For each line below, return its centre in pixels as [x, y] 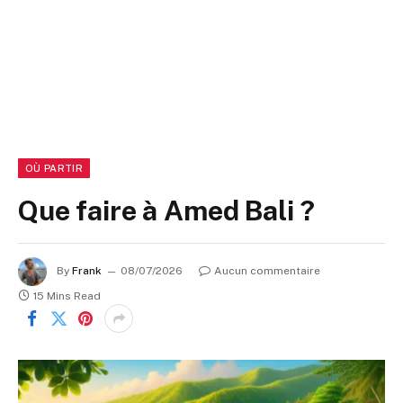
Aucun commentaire [267, 271]
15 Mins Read [67, 296]
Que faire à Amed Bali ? [166, 210]
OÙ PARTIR [54, 168]
